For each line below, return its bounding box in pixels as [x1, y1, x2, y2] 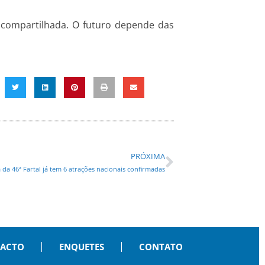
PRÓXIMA [131, 151, 165, 162]
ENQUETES [59, 241, 104, 253]
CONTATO [138, 241, 183, 253]
